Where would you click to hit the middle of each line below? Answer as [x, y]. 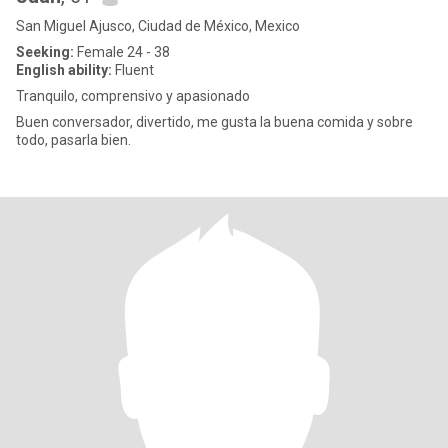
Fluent [133, 70]
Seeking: [45, 52]
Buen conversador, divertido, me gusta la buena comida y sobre [214, 122]
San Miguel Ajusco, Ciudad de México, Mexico [158, 26]
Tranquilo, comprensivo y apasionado [133, 96]
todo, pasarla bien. [73, 140]
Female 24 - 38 [122, 52]
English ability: [64, 70]
